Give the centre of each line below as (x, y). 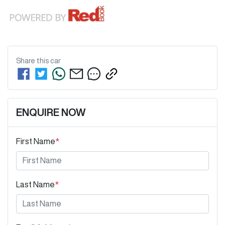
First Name (36, 141)
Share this (33, 61)
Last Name (35, 184)
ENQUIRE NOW (51, 112)
